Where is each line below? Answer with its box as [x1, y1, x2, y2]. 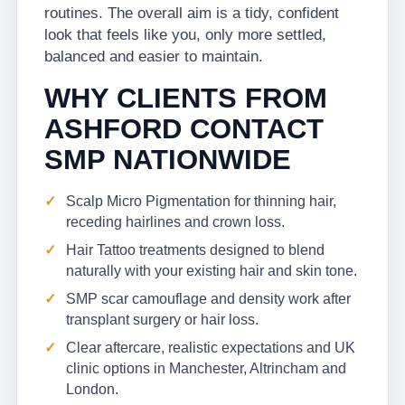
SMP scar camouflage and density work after [66, 291, 351, 306]
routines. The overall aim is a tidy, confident [44, 5, 339, 22]
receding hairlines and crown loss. [66, 214, 285, 230]
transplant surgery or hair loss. [66, 312, 259, 327]
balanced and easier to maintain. [44, 48, 263, 65]
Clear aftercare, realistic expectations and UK [66, 340, 355, 355]
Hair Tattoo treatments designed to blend [66, 242, 325, 258]
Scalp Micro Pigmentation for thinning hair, [66, 193, 336, 209]
